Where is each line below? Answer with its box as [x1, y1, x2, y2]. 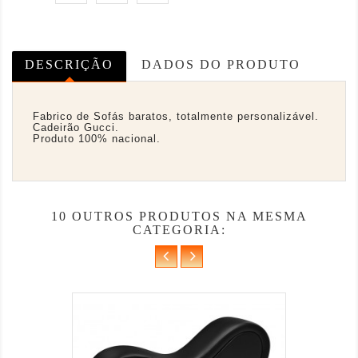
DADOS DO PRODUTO [141, 58, 301, 72]
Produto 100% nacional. [33, 133, 161, 145]
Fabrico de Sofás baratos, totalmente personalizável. [33, 110, 319, 123]
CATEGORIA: [132, 223, 226, 237]
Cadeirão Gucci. [33, 121, 119, 134]
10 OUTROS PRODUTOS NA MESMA [50, 209, 308, 224]
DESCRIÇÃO [25, 58, 113, 72]
